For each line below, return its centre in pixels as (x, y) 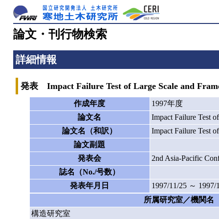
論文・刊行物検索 (60, 34)
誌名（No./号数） (89, 172)
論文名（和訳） (89, 131)
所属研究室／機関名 (179, 199)
